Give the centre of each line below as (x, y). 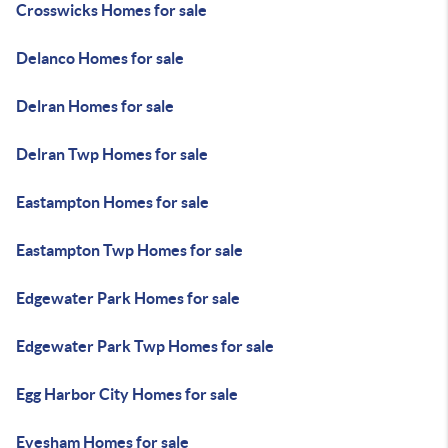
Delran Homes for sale (95, 106)
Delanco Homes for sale (100, 58)
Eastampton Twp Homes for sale (129, 250)
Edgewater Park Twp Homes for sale (145, 346)
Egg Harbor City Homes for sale (127, 394)
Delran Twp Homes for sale (112, 154)
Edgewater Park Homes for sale (128, 298)
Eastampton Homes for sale (112, 202)
